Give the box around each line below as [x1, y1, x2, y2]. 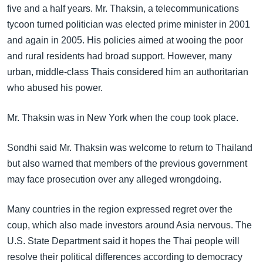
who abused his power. [7, 83, 103, 93]
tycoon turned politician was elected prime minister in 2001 [7, 19, 250, 29]
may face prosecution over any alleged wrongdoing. [7, 174, 221, 184]
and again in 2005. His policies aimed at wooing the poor [7, 35, 243, 45]
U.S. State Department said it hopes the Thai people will [7, 236, 240, 246]
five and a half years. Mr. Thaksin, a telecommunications [7, 4, 239, 14]
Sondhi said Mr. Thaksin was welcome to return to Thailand [7, 143, 252, 153]
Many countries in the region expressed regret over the [7, 204, 232, 214]
